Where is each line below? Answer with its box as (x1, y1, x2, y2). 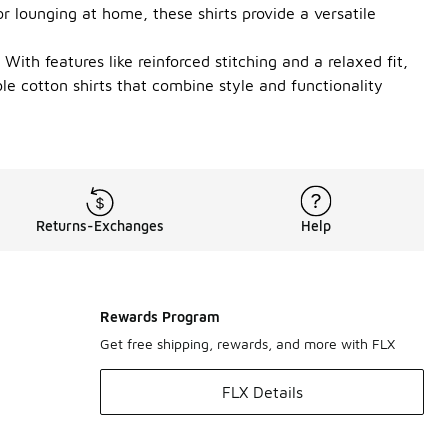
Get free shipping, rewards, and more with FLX (100, 335, 395, 352)
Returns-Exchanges (36, 217, 164, 234)
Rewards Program (100, 308, 220, 325)
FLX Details (221, 383, 303, 401)
